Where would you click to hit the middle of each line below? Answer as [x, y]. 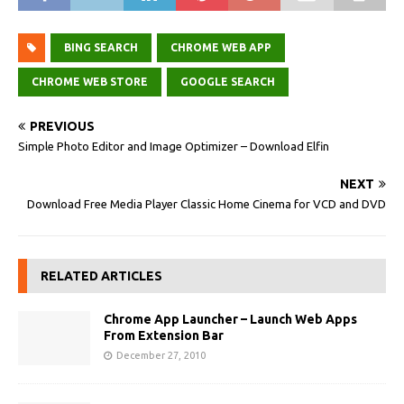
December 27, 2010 [161, 356]
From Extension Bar [164, 336]
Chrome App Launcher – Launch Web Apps [230, 320]
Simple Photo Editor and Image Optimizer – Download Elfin [174, 147]
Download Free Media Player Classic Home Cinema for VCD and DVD [207, 204]
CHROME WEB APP [221, 48]
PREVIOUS [62, 127]
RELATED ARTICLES [101, 276]
